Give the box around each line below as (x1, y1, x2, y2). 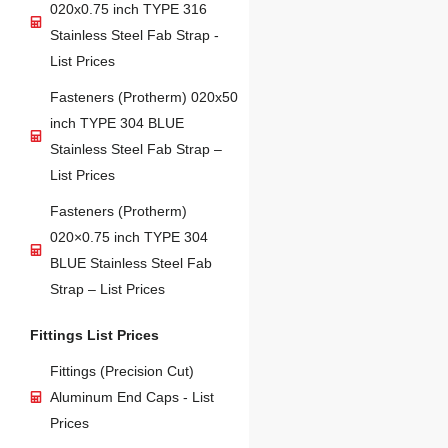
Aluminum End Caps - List (50, 389, 214, 406)
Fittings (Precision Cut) (50, 363, 194, 380)
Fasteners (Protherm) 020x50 (50, 89, 238, 106)
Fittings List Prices (30, 327, 159, 344)
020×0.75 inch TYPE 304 (50, 229, 208, 246)
